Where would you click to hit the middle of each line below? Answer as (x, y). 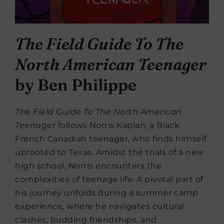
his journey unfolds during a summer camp (106, 192)
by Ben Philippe (76, 84)
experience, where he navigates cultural (100, 206)
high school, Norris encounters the (88, 165)
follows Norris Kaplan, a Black (118, 125)
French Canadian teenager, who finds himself (111, 138)
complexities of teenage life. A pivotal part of (109, 179)
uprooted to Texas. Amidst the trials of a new (109, 152)
